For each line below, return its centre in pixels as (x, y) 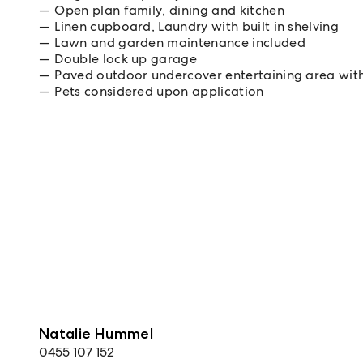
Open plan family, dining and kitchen (169, 10)
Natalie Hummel (96, 333)
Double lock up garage (126, 59)
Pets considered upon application (159, 91)
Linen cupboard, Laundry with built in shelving (197, 26)
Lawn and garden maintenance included (180, 43)
